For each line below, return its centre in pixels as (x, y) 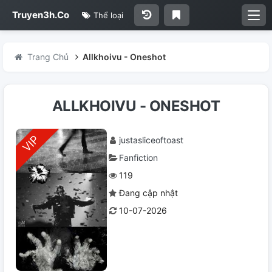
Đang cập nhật (148, 193)
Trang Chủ (48, 57)
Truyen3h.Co (41, 15)
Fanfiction (138, 158)
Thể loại (107, 15)
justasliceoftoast (151, 140)
